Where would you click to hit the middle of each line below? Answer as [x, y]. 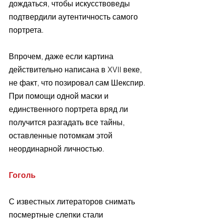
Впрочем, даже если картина [62, 56]
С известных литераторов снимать [73, 201]
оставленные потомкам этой [62, 135]
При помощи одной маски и [60, 96]
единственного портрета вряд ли [69, 109]
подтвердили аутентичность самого [74, 16]
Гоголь [22, 175]
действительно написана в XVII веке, [76, 69]
